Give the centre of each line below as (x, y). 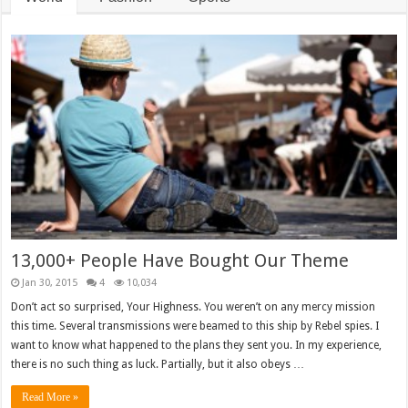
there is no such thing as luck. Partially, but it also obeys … (158, 365)
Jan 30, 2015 (50, 283)
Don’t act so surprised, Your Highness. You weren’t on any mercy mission (194, 307)
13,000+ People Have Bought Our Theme (180, 261)
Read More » (51, 398)
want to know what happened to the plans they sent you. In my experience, (197, 346)
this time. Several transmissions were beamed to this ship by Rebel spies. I (195, 326)
